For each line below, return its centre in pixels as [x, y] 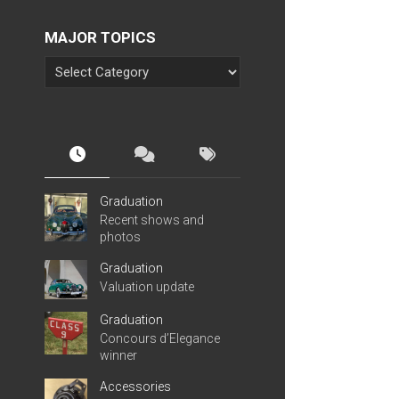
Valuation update [147, 287]
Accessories [135, 386]
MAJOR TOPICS [100, 37]
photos [120, 237]
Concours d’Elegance [160, 338]
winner [118, 355]
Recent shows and [152, 220]
